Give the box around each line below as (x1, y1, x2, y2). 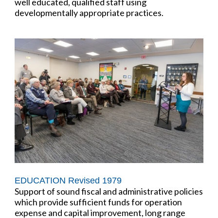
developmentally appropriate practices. (15, 7, 163, 18)
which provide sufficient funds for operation (15, 196, 182, 207)
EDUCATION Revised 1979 (15, 175, 122, 185)
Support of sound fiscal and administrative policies (15, 185, 203, 197)
